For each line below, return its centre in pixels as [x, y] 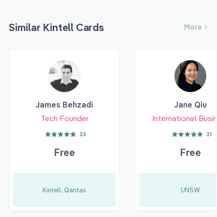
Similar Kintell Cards [56, 27]
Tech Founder [64, 118]
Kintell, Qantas [64, 190]
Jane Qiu [190, 104]
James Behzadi [64, 104]
